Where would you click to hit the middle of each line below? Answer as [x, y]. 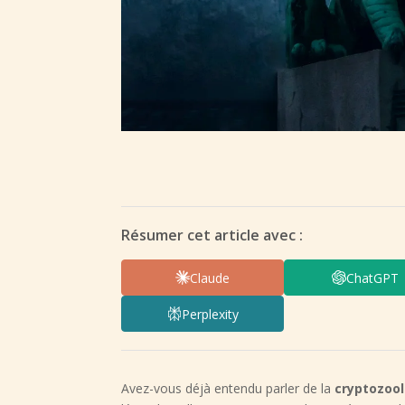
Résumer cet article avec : [212, 235]
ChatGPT [373, 278]
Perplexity [210, 314]
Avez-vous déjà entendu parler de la [228, 389]
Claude [210, 278]
